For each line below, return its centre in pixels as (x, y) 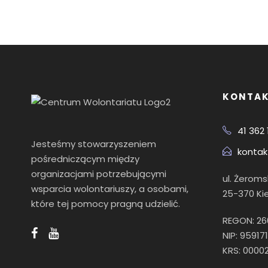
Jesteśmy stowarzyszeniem (94, 144)
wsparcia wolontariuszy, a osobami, (110, 189)
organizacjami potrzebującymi (99, 174)
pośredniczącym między (85, 159)
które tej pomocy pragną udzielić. (106, 204)
